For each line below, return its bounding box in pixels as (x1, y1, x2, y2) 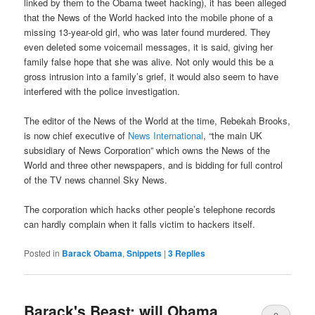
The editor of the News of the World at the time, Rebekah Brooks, (24, 114, 291, 128)
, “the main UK (203, 129, 263, 143)
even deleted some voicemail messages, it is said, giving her (24, 40, 274, 54)
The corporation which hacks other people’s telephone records (24, 202, 276, 217)
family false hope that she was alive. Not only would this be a (24, 55, 274, 69)
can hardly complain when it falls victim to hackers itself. (24, 217, 256, 231)
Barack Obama (62, 246, 123, 259)
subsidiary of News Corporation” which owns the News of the (24, 143, 271, 157)
